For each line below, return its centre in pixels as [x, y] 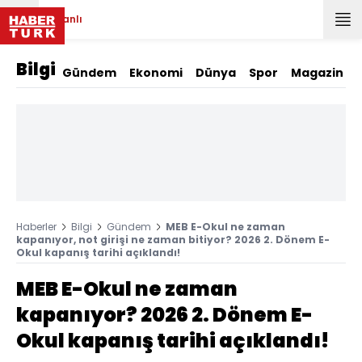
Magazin [317, 73]
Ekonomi [156, 73]
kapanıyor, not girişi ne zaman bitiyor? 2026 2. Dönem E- [173, 240]
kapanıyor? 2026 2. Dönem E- [164, 315]
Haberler [36, 227]
